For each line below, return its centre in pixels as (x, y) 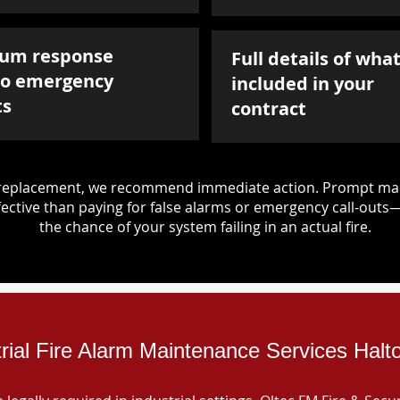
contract (269, 108)
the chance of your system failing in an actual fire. (205, 227)
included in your (303, 83)
